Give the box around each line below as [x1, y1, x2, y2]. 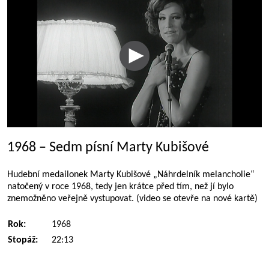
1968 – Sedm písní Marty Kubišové [7, 141, 209, 155]
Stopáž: [8, 235, 38, 245]
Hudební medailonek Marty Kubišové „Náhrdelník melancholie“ [7, 170, 255, 180]
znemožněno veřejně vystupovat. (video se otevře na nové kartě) [7, 194, 258, 204]
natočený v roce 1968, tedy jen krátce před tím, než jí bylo [7, 182, 234, 192]
